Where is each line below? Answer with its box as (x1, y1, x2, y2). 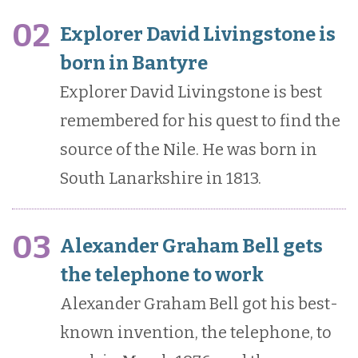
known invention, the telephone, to (60, 323, 332, 343)
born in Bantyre (60, 52, 208, 75)
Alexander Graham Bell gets (60, 235, 323, 258)
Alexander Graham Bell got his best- (60, 294, 338, 314)
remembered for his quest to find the (60, 111, 340, 131)
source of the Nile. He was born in (60, 140, 317, 160)
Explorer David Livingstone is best (60, 82, 322, 102)
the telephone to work (60, 264, 264, 287)
